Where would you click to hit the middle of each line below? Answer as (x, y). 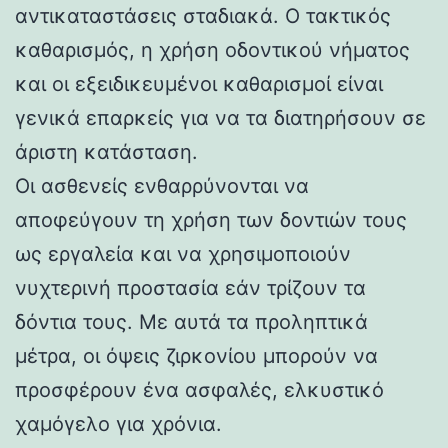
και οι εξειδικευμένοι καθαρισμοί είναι (199, 83)
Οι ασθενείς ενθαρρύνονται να (162, 185)
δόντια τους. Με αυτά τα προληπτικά (191, 321)
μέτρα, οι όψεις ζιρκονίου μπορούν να (196, 355)
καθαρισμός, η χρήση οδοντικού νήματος (212, 49)
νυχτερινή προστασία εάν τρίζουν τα (190, 287)
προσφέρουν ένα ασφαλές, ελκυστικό (199, 389)
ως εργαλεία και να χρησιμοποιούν (183, 253)
